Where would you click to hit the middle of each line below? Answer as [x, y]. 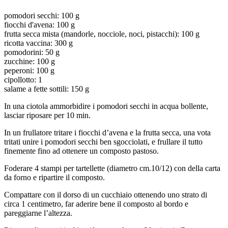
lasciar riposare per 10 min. [47, 115]
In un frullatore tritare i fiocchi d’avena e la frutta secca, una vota [107, 132]
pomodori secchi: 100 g [42, 15]
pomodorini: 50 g [32, 52]
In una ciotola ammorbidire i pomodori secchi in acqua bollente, [106, 106]
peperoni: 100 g [29, 70]
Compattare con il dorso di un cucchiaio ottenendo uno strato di [106, 194]
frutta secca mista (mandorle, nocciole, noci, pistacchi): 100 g [102, 34]
